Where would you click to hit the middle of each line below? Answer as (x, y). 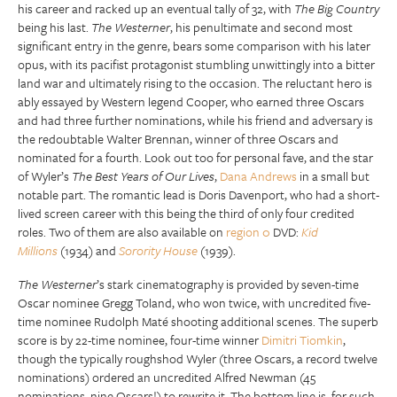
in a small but (333, 175)
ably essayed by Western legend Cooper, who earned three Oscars (191, 101)
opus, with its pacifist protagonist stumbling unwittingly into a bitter (196, 64)
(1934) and (88, 250)
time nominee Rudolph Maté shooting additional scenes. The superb (198, 321)
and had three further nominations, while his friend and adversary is (195, 120)
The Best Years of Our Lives (143, 175)
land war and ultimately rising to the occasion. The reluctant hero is (195, 82)
